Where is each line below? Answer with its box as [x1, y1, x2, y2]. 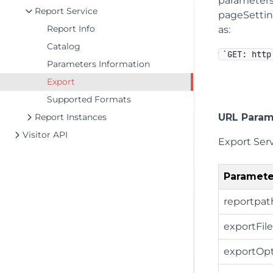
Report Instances [35, 112, 107, 122]
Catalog [47, 41, 80, 52]
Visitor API [23, 129, 68, 140]
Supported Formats [47, 94, 131, 105]
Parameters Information [47, 58, 150, 69]
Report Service [35, 5, 97, 16]
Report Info [47, 23, 95, 34]
